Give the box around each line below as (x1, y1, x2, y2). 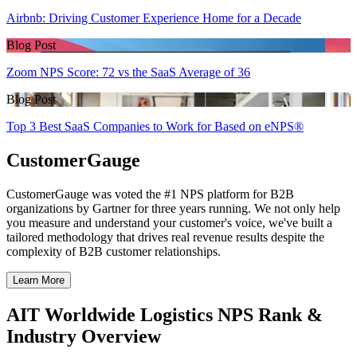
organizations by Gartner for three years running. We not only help (6, 201, 340, 215)
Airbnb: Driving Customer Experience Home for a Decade (6, 11, 301, 25)
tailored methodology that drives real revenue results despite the (6, 229, 324, 244)
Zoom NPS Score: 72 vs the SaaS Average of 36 (6, 65, 250, 80)
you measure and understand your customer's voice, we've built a (6, 215, 332, 229)
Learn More (13, 273, 65, 286)
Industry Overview (6, 325, 161, 347)
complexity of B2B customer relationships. (6, 244, 221, 258)
